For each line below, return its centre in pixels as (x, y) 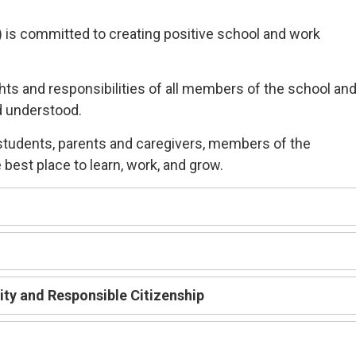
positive (191, 33)
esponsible (94, 295)
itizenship (172, 295)
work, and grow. (175, 164)
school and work (269, 33)
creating (137, 33)
